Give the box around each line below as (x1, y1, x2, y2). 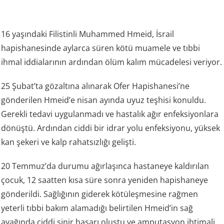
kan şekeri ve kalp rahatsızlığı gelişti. (1, 136, 136, 147)
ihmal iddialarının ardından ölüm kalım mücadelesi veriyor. (1, 56, 222, 67)
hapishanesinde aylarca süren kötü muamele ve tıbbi (1, 42, 200, 53)
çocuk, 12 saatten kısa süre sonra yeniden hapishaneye (1, 174, 208, 185)
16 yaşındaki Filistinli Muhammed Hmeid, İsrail (1, 28, 174, 39)
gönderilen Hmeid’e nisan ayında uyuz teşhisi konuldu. (1, 94, 206, 105)
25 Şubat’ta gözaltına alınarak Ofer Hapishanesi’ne (1, 80, 190, 91)
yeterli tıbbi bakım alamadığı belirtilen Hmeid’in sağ (1, 202, 193, 213)
